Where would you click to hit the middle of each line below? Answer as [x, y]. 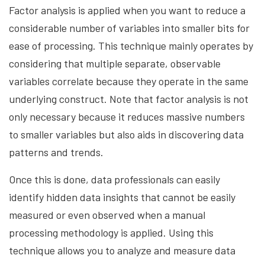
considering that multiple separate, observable [115, 63]
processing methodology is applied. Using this [111, 232]
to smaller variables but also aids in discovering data [126, 134]
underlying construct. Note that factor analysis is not [129, 98]
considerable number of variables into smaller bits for [129, 28]
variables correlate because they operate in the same [129, 81]
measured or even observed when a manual [107, 214]
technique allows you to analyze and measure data [122, 250]
